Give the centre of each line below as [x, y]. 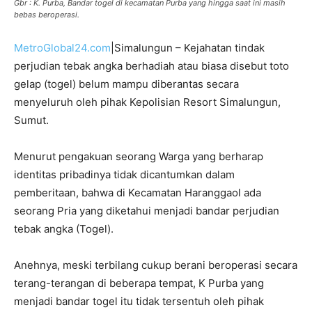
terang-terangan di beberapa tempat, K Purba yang [139, 283]
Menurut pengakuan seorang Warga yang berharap [139, 156]
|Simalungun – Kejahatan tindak [188, 47]
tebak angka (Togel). [64, 228]
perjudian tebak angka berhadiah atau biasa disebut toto [151, 65]
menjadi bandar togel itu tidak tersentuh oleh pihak [139, 301]
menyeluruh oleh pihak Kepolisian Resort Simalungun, [147, 102]
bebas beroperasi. [47, 14]
